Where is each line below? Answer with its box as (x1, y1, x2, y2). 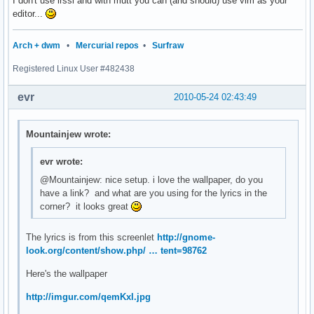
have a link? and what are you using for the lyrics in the (39, 188, 267, 199)
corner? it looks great (39, 201, 131, 212)
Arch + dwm (13, 41, 60, 51)
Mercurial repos (76, 41, 139, 51)
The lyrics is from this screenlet (26, 231, 158, 243)
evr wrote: (39, 156, 83, 168)
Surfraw (152, 41, 184, 51)
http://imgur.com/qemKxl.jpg (26, 291, 151, 302)
